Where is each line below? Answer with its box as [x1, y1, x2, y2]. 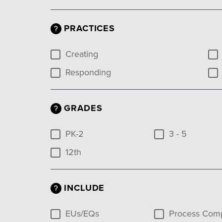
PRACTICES [64, 22, 115, 35]
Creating [65, 48, 98, 60]
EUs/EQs [65, 207, 99, 220]
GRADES [64, 102, 103, 114]
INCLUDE [64, 181, 105, 194]
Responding [65, 66, 111, 79]
